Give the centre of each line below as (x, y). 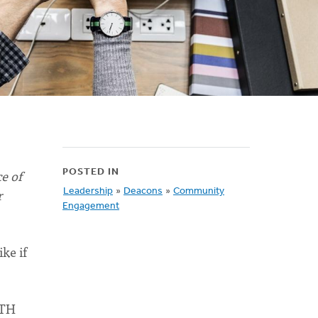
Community (199, 191)
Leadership (88, 191)
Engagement (91, 206)
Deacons (143, 191)
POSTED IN (91, 172)
